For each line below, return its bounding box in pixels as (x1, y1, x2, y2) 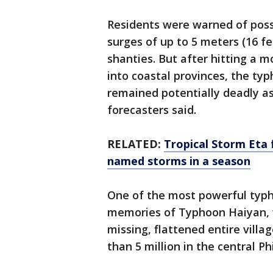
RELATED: (107, 136, 164, 152)
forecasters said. (107, 102, 196, 118)
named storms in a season (107, 154, 250, 169)
